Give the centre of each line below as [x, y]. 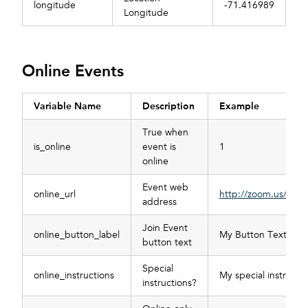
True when [165, 133]
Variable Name [67, 106]
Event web [165, 188]
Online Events [73, 71]
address [159, 202]
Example [239, 106]
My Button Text [253, 235]
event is [159, 147]
